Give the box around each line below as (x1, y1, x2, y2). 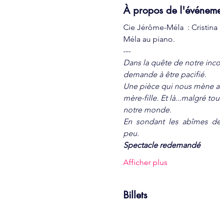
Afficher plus (123, 158, 167, 167)
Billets (123, 189, 147, 201)
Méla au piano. (123, 34, 175, 44)
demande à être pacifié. (123, 70, 206, 79)
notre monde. (123, 105, 171, 114)
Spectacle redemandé (123, 140, 200, 150)
